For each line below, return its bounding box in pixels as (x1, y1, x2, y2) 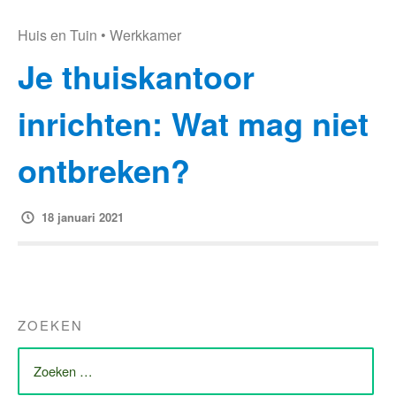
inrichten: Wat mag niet (18, 99, 369, 146)
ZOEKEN (18, 315, 83, 334)
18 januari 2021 (42, 208, 125, 225)
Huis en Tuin (18, 24, 97, 45)
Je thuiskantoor (18, 52, 255, 99)
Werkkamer (110, 24, 181, 45)
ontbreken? (18, 146, 190, 193)
